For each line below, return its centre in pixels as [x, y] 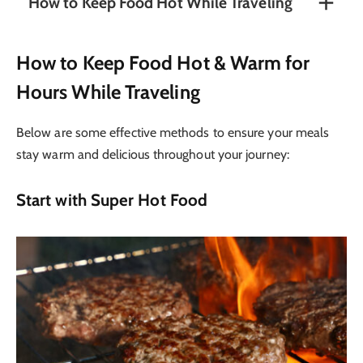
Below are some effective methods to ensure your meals [173, 133]
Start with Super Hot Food [112, 199]
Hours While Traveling [108, 92]
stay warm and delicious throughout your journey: [153, 155]
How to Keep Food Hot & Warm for [163, 63]
